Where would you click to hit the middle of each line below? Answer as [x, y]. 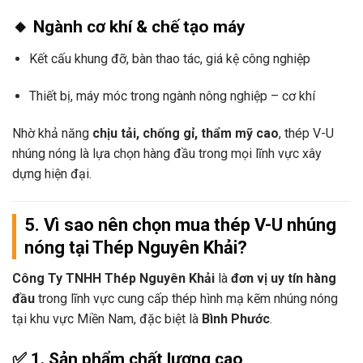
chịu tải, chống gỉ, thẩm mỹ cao [186, 133]
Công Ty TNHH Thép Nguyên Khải [113, 278]
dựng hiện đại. [52, 174]
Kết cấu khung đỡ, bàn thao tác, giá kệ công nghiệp [169, 59]
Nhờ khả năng [52, 133]
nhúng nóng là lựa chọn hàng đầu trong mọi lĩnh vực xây [167, 154]
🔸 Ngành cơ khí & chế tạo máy [129, 26]
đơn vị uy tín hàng [284, 278]
